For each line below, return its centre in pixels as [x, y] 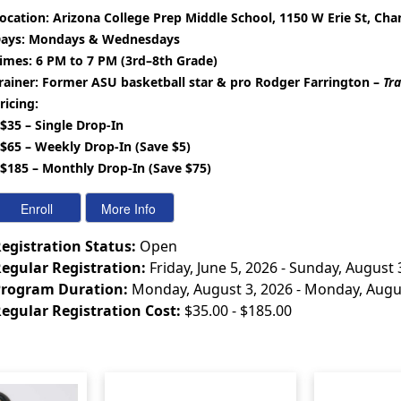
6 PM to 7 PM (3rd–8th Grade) [125, 61]
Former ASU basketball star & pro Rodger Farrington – [211, 82]
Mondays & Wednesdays [102, 39]
